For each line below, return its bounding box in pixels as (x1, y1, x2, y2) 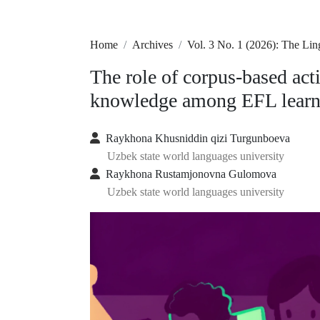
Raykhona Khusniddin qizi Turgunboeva (106, 132, 290, 144)
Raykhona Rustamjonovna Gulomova (106, 168, 276, 180)
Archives (132, 39, 173, 51)
